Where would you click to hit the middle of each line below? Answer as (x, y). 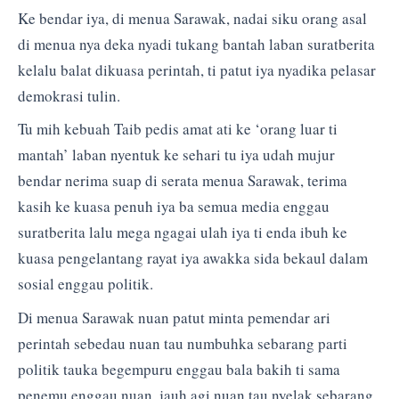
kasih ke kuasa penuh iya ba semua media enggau (174, 207)
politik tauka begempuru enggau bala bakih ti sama (179, 369)
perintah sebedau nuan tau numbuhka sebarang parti (183, 343)
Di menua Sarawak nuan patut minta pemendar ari (174, 317)
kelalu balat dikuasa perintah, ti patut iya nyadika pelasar (197, 69)
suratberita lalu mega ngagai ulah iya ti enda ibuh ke (183, 232)
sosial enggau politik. (85, 284)
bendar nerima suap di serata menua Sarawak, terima (183, 181)
